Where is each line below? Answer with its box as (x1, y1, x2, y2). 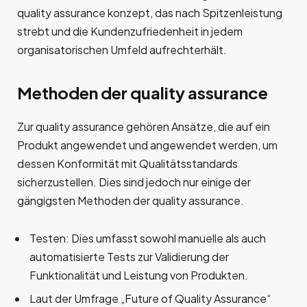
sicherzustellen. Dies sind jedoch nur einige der (17, 175, 251, 190)
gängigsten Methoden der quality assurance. (17, 193, 244, 208)
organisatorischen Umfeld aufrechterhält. (17, 42, 227, 58)
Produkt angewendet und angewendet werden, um (17, 138, 278, 153)
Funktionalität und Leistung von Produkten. (29, 268, 248, 283)
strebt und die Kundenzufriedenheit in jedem (17, 24, 243, 39)
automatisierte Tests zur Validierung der (29, 249, 229, 265)
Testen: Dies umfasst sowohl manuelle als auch (29, 231, 266, 246)
